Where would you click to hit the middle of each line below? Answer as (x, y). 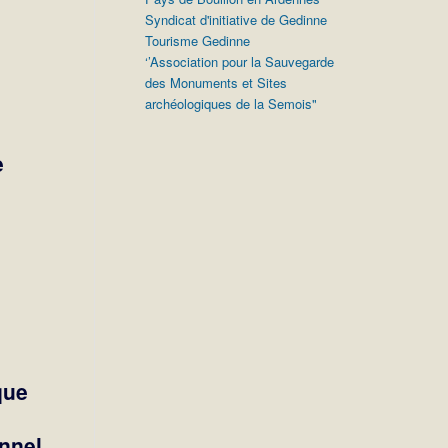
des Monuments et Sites (216, 82)
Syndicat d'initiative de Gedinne (236, 19)
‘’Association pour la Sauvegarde (240, 61)
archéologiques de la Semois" (231, 103)
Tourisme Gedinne (198, 40)
